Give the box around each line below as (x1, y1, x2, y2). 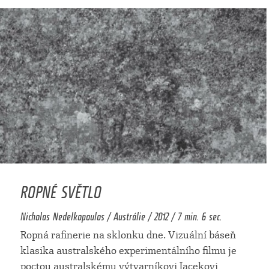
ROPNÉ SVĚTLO (20, 174, 102, 204)
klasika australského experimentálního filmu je (20, 245, 237, 257)
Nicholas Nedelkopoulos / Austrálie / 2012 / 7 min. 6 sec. (20, 205, 222, 225)
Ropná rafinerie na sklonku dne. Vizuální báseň (20, 229, 237, 241)
